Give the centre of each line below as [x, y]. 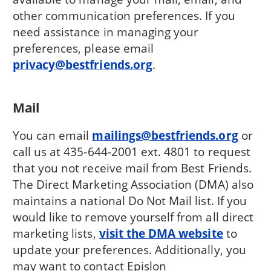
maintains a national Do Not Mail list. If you [129, 201]
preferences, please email [83, 48]
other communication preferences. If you [124, 15]
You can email [52, 135]
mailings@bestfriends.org [165, 135]
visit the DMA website [161, 233]
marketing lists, [56, 233]
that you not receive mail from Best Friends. [132, 168]
